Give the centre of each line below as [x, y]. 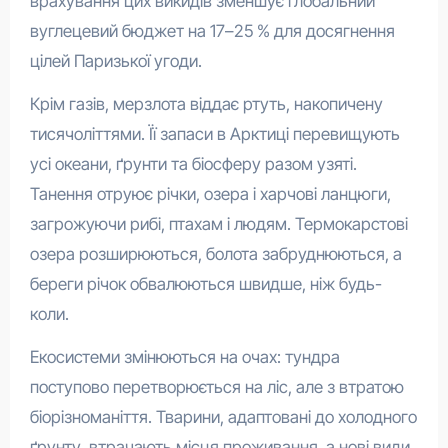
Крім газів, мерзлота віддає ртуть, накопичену [206, 104]
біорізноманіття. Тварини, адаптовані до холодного [223, 417]
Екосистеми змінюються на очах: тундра [184, 357]
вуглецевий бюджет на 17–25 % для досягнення [212, 31]
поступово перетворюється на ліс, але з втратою [216, 387]
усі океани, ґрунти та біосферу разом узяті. [193, 164]
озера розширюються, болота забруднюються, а [215, 254]
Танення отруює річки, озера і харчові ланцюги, [210, 194]
